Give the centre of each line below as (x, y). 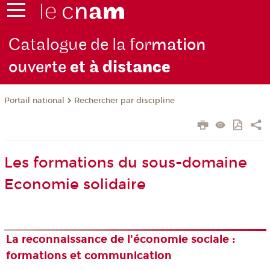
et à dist (102, 67)
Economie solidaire (75, 185)
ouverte (39, 67)
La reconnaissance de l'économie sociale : (121, 240)
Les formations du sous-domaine (125, 163)
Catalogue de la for (80, 45)
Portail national (34, 101)
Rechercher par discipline (124, 101)
